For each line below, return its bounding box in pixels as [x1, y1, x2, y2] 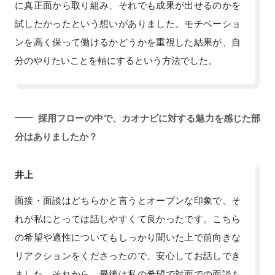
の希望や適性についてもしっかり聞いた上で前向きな [15, 230, 241, 244]
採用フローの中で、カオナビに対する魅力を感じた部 [38, 110, 260, 125]
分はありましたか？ [15, 129, 98, 143]
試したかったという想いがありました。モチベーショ [15, 16, 241, 30]
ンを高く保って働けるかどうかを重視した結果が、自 [15, 34, 241, 48]
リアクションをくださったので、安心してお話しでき [15, 248, 241, 262]
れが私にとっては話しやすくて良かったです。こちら [15, 211, 241, 225]
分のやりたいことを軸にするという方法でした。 [15, 53, 217, 67]
